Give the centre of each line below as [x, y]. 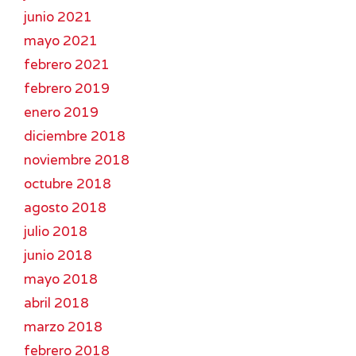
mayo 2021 [61, 40]
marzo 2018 [63, 326]
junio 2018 [58, 255]
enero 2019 [61, 112]
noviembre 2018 [77, 159]
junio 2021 [58, 16]
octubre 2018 [68, 183]
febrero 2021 [67, 64]
